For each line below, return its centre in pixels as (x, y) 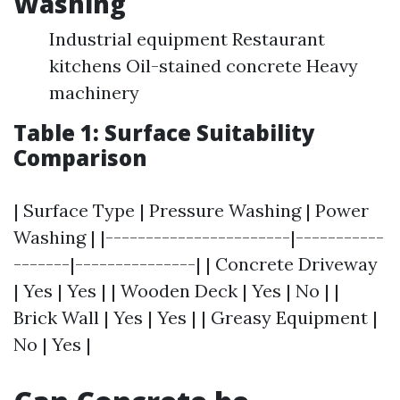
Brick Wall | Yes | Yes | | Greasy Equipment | (196, 317)
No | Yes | (52, 344)
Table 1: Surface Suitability (164, 133)
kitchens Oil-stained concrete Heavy (204, 66)
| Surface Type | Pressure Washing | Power (191, 210)
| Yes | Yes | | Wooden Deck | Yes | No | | (176, 291)
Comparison (80, 158)
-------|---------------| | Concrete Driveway (196, 264)
